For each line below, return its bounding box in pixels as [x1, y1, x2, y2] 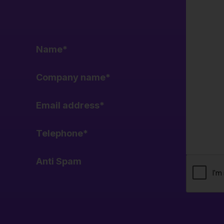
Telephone [36, 128, 83, 138]
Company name [36, 72, 105, 82]
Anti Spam [36, 156, 81, 166]
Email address [36, 100, 99, 110]
